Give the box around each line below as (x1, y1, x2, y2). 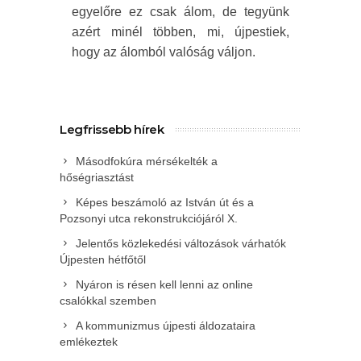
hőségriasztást (60, 171, 134, 185)
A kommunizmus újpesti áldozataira (76, 319, 255, 333)
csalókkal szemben (60, 294, 156, 308)
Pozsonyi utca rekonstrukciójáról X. (60, 212, 238, 226)
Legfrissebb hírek (60, 122, 164, 138)
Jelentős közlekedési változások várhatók (76, 237, 286, 251)
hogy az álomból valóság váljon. (72, 45, 255, 60)
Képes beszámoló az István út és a (76, 196, 254, 210)
